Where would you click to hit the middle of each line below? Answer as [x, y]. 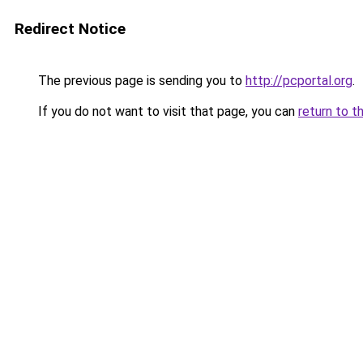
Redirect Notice [70, 29]
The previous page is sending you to [140, 81]
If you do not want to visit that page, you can [167, 111]
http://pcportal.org [299, 81]
